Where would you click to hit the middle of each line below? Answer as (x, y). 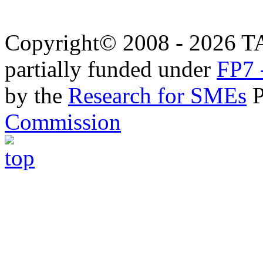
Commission (63, 122)
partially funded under (111, 69)
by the (36, 95)
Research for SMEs (157, 95)
